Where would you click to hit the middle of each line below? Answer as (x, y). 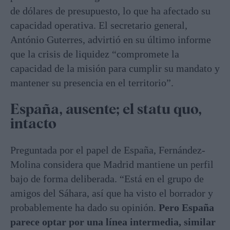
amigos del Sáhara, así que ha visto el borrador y (112, 193)
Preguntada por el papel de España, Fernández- (108, 150)
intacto (33, 123)
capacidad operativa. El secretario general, (99, 25)
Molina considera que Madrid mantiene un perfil (112, 164)
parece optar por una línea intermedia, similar (113, 222)
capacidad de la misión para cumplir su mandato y (115, 69)
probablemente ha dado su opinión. (84, 207)
